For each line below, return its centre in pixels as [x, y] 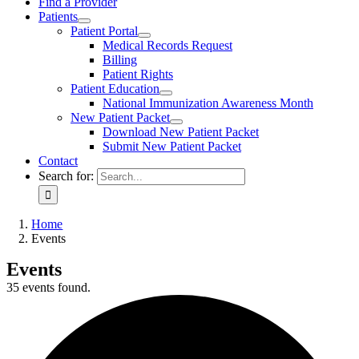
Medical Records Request [167, 45]
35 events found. [48, 287]
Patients [58, 16]
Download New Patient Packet [181, 132]
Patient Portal [104, 31]
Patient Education [115, 89]
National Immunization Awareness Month [208, 103]
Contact [58, 161]
